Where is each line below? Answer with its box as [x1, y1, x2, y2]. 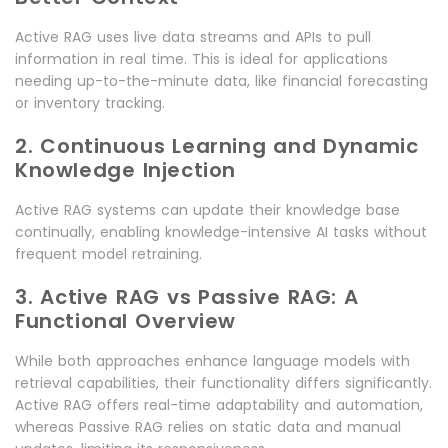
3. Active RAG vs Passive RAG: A [15, 283, 359, 312]
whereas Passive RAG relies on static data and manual [15, 417, 401, 438]
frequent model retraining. [15, 244, 202, 265]
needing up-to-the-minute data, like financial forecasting [15, 71, 428, 92]
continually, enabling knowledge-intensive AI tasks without [15, 222, 427, 243]
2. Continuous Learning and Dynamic [15, 132, 419, 161]
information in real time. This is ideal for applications [15, 49, 388, 70]
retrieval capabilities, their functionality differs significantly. [15, 373, 432, 394]
